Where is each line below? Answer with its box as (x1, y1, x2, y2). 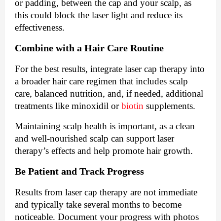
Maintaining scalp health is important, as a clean (15, 121, 195, 132)
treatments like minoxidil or (15, 101, 121, 111)
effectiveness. (15, 22, 65, 33)
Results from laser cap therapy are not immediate (15, 187, 197, 198)
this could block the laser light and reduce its (15, 10, 183, 21)
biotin (121, 101, 144, 111)
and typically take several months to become (15, 199, 182, 210)
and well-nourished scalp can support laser (15, 133, 174, 144)
